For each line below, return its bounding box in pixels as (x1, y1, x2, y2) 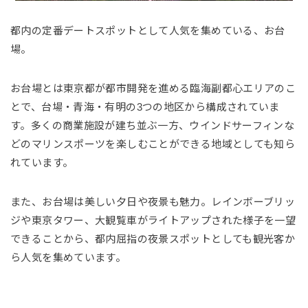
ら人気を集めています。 (10, 251, 126, 263)
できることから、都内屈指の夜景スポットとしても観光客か (10, 232, 296, 245)
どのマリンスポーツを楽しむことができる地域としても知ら (10, 137, 296, 150)
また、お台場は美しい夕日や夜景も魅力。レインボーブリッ (10, 195, 296, 208)
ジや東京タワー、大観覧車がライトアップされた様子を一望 (10, 214, 296, 226)
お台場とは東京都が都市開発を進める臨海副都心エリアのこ (10, 82, 296, 94)
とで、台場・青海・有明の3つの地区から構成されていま (10, 100, 280, 113)
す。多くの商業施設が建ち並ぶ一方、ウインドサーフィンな (10, 119, 295, 131)
